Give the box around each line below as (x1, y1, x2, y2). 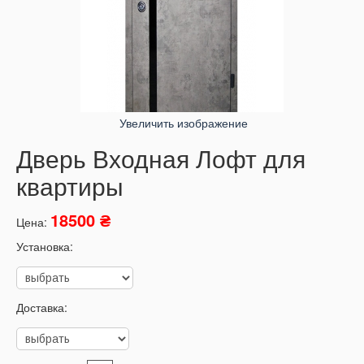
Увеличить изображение (116, 115, 248, 132)
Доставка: (16, 298, 67, 315)
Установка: (16, 237, 73, 254)
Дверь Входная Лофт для (16, 145, 305, 173)
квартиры (16, 173, 123, 201)
